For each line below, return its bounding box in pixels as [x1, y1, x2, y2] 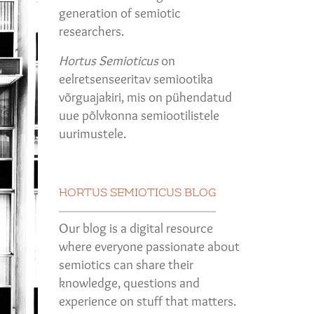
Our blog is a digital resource [58, 219, 213, 236]
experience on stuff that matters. [58, 292, 236, 309]
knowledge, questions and [58, 274, 200, 291]
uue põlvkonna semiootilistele [58, 107, 219, 123]
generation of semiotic [58, 4, 181, 21]
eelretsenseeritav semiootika [58, 70, 213, 87]
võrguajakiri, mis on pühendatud [58, 88, 232, 105]
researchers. [58, 22, 124, 39]
